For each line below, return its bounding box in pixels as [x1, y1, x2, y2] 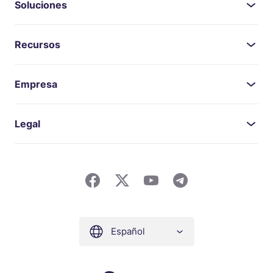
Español [110, 225, 145, 238]
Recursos [15, 38, 60, 51]
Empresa [15, 78, 57, 91]
